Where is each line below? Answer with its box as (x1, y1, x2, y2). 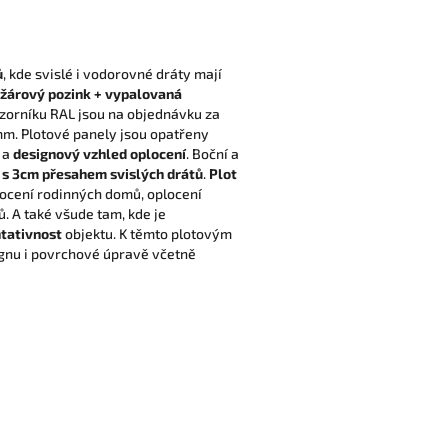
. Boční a (186, 145, 239, 163)
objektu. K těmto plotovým (65, 225, 232, 243)
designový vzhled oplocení (13, 145, 186, 163)
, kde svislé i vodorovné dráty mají (3, 65, 222, 83)
